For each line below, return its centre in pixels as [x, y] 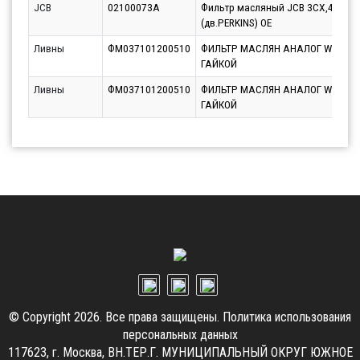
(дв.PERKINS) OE [236, 23]
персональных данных [180, 335]
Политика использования [287, 317]
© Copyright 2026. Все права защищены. [116, 317]
